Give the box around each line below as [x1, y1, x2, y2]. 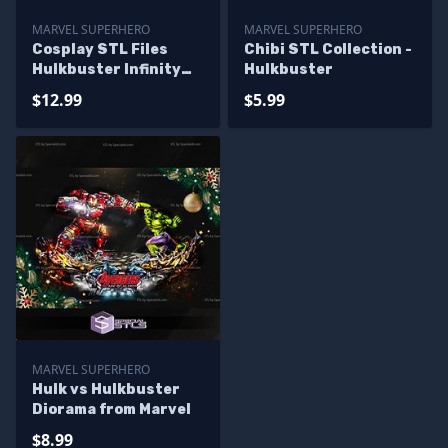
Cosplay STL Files [32, 41, 168, 58]
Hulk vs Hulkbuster [32, 381, 180, 398]
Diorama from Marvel [32, 401, 191, 418]
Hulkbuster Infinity [32, 61, 181, 78]
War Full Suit [32, 81, 130, 98]
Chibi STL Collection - [244, 41, 412, 58]
